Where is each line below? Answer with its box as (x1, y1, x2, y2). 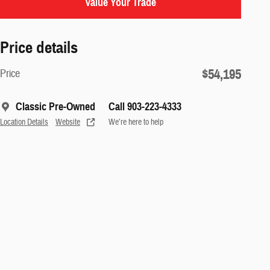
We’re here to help (108, 117, 163, 128)
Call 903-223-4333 (108, 100, 181, 114)
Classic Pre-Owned (16, 100, 95, 114)
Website (55, 117, 80, 128)
